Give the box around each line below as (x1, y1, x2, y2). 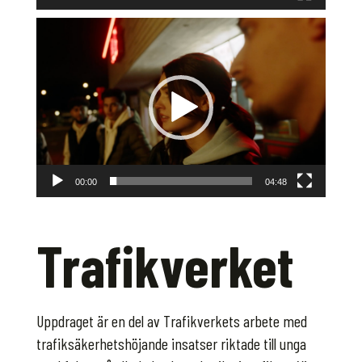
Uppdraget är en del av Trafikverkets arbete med (36, 311, 307, 331)
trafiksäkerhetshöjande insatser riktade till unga (36, 334, 306, 354)
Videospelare (35, 19, 106, 39)
